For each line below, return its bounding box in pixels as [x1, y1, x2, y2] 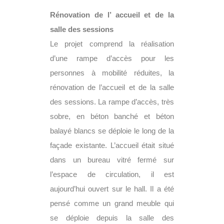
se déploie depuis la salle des [50, 213, 174, 222]
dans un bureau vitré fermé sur [50, 155, 174, 164]
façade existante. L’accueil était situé [50, 141, 174, 150]
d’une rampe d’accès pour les [50, 54, 174, 63]
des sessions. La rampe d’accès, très [50, 97, 174, 106]
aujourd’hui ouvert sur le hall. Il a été [50, 184, 174, 193]
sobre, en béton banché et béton [50, 112, 174, 121]
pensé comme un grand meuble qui [50, 199, 174, 208]
